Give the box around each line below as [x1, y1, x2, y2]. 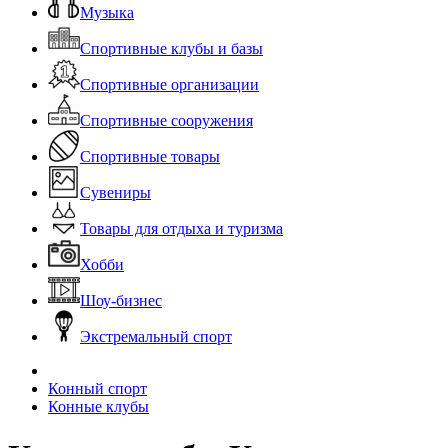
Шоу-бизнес [80, 292, 162, 310]
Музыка [80, 4, 134, 22]
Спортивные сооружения [80, 112, 253, 130]
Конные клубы [48, 398, 149, 416]
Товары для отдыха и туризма [80, 220, 283, 238]
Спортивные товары [80, 148, 220, 166]
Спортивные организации [80, 76, 259, 94]
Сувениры [80, 184, 151, 202]
